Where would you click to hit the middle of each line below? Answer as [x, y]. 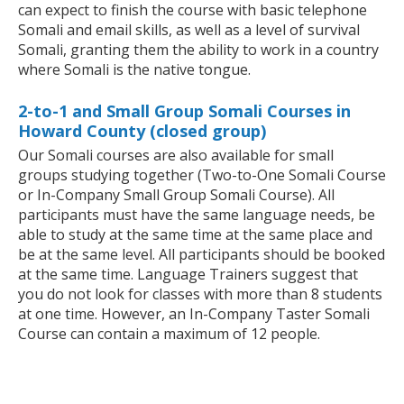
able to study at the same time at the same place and [195, 234]
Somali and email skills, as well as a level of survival [189, 29]
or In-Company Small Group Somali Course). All [176, 194]
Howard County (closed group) [142, 130]
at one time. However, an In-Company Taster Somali [194, 313]
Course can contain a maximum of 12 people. [169, 333]
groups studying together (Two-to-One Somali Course [202, 174]
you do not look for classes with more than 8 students [200, 294]
